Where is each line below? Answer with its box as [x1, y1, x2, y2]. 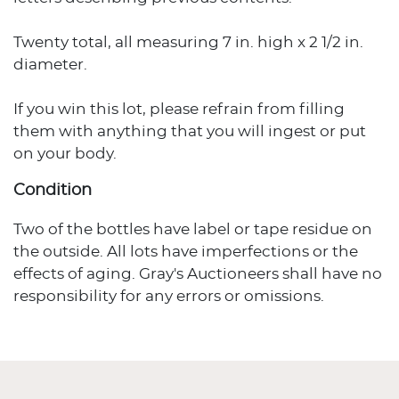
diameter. [13, 57, 87, 72]
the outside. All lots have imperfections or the [13, 244, 358, 259]
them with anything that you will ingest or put [13, 124, 366, 139]
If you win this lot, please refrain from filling [13, 102, 345, 117]
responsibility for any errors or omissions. [13, 289, 324, 304]
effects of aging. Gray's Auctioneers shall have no [13, 266, 382, 281]
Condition [13, 183, 92, 199]
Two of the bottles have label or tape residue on [13, 222, 372, 237]
